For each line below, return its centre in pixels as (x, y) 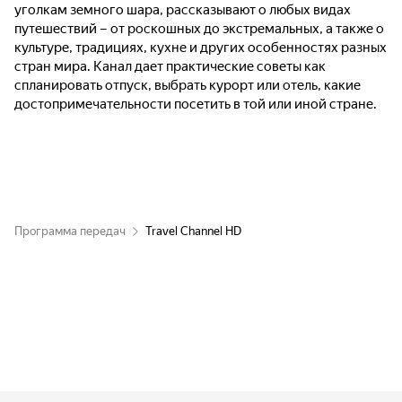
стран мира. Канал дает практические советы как (170, 66)
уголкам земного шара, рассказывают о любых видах (183, 10)
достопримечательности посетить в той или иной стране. (196, 104)
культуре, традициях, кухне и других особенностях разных (201, 48)
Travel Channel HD (193, 231)
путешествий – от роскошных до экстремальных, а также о (199, 29)
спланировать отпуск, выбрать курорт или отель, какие (188, 85)
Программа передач (70, 231)
